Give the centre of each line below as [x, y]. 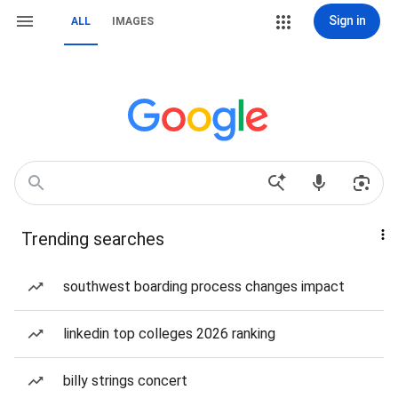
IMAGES [133, 21]
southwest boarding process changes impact [204, 287]
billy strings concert [125, 381]
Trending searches [93, 239]
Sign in [347, 20]
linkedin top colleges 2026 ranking [169, 334]
